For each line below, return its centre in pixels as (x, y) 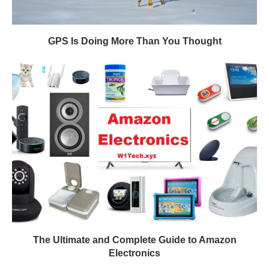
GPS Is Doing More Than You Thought (134, 41)
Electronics (134, 253)
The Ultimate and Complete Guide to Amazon (134, 240)
